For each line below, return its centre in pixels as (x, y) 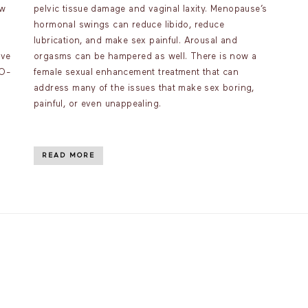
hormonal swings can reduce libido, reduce (129, 25)
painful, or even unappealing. (98, 104)
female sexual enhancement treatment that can (136, 73)
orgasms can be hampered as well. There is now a (145, 57)
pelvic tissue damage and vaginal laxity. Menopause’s (151, 9)
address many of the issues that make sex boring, (144, 88)
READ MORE (68, 155)
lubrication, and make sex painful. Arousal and (135, 41)
